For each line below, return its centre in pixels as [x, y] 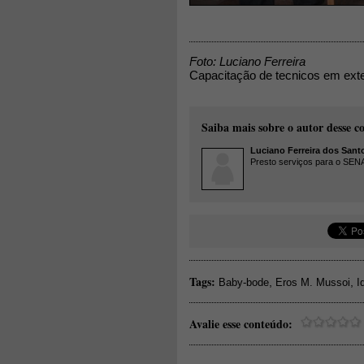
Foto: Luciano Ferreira [247, 61]
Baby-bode [244, 282]
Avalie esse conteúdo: [241, 324]
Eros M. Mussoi [313, 282]
